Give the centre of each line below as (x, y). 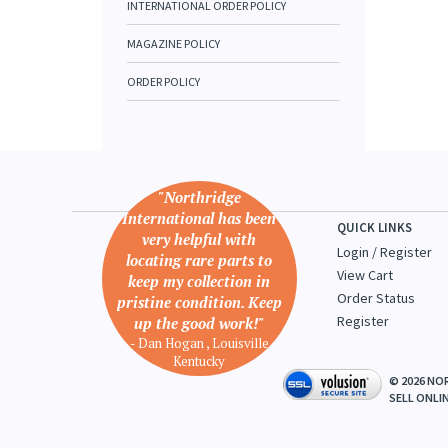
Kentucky (199, 361)
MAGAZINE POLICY (173, 43)
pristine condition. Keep (199, 302)
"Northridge (199, 197)
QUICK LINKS (374, 227)
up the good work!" (199, 323)
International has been (199, 218)
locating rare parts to (199, 260)
